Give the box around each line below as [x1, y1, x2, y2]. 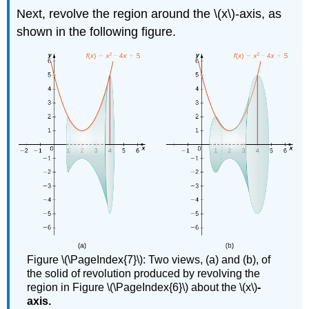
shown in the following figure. [17, 24, 177, 39]
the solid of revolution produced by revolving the [27, 267, 261, 279]
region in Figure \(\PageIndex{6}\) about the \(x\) [27, 281, 258, 293]
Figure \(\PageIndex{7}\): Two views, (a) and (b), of [27, 253, 271, 266]
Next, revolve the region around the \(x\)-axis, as [17, 6, 282, 21]
